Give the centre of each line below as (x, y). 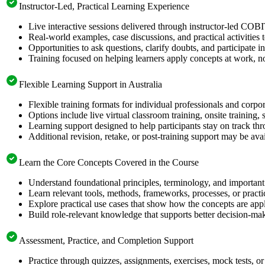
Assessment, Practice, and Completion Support (106, 240)
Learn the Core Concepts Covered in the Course (109, 162)
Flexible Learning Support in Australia (91, 84)
